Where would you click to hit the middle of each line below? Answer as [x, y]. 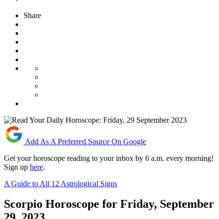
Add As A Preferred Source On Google [86, 141]
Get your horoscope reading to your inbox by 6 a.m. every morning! [109, 158]
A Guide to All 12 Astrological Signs [61, 183]
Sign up [17, 167]
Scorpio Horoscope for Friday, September [109, 204]
